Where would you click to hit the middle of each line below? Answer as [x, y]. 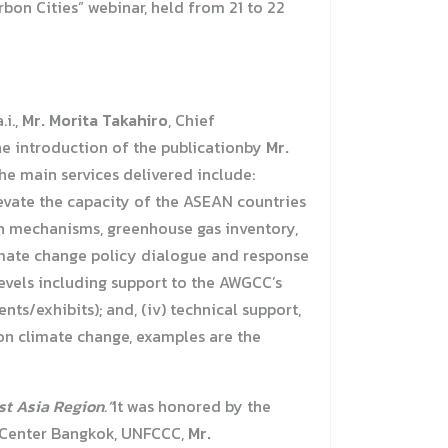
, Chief [191, 120]
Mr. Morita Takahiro [95, 120]
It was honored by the [192, 406]
